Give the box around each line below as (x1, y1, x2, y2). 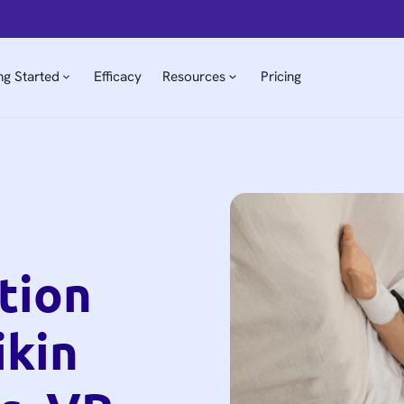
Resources (162, 68, 226, 87)
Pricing (260, 68, 301, 87)
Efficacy (94, 68, 142, 87)
